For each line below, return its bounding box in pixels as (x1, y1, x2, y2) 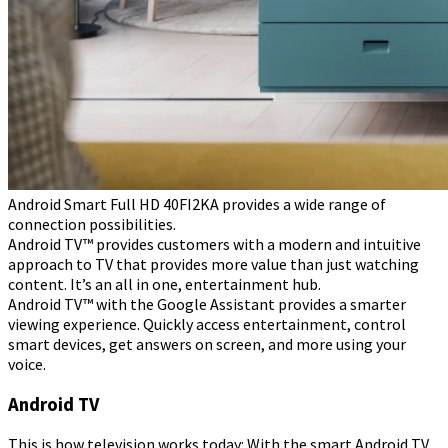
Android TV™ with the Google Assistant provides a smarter (8, 294, 406, 315)
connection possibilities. (8, 214, 176, 235)
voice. (8, 354, 46, 375)
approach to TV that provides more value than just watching (8, 254, 419, 275)
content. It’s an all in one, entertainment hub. (8, 274, 321, 295)
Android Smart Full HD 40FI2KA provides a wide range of (8, 194, 386, 215)
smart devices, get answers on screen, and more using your (8, 334, 406, 355)
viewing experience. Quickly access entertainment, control (8, 314, 406, 335)
